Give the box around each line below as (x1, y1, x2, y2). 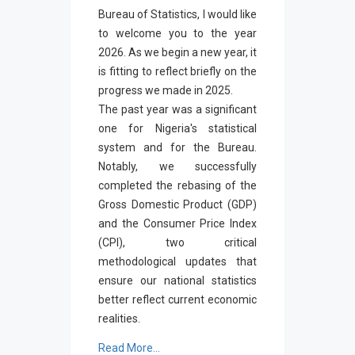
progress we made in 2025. (98, 83, 233, 97)
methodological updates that (98, 254, 257, 268)
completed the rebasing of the (98, 178, 257, 192)
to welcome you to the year (98, 26, 257, 40)
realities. (98, 311, 140, 325)
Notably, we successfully (98, 159, 257, 173)
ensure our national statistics (98, 273, 257, 287)
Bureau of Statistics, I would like (98, 7, 257, 21)
